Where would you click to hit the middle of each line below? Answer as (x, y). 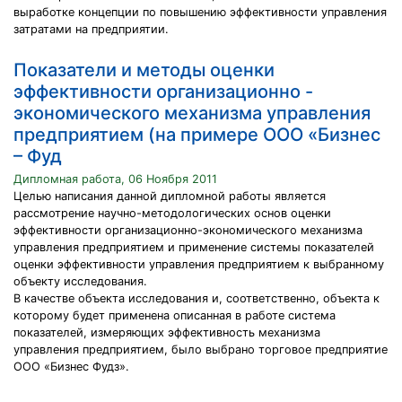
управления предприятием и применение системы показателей (194, 247)
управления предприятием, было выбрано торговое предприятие (201, 350)
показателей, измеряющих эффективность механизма (167, 332)
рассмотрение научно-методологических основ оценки (172, 213)
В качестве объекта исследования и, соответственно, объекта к (197, 298)
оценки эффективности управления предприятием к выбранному (199, 264)
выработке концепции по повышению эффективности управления (200, 12)
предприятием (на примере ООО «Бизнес (197, 135)
